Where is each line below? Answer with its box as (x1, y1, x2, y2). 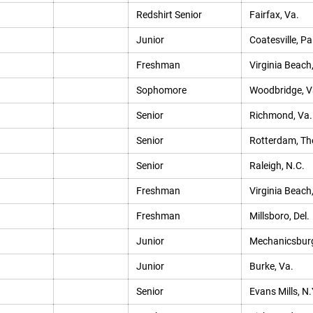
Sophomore (136, 85, 187, 96)
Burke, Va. (249, 261, 293, 272)
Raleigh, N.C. (249, 160, 305, 171)
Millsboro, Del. (249, 210, 310, 221)
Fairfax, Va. (249, 9, 299, 20)
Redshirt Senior (136, 9, 202, 20)
